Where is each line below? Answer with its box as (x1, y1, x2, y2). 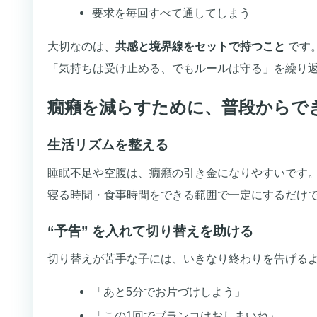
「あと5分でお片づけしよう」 (91, 285, 246, 299)
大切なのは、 (47, 40, 116, 53)
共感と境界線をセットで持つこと (115, 40, 286, 53)
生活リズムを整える (47, 137, 169, 153)
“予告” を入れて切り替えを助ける (47, 223, 254, 238)
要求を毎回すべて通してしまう (91, 6, 250, 20)
